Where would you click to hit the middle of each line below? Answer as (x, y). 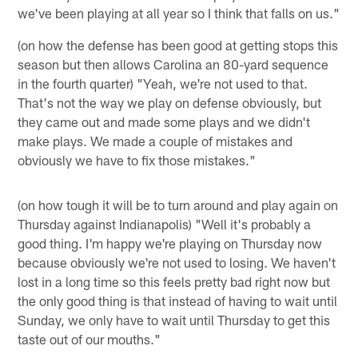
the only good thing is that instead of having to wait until (178, 300)
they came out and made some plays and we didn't (164, 121)
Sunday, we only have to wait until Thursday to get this (174, 319)
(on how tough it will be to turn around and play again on (178, 204)
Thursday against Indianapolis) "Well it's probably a (165, 223)
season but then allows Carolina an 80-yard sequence (173, 64)
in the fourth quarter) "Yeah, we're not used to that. (163, 83)
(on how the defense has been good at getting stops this (178, 44)
